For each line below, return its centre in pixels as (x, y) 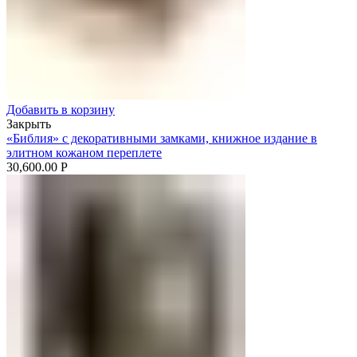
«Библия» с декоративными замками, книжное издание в (162, 138)
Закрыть (29, 124)
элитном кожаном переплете (84, 152)
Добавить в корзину (61, 109)
